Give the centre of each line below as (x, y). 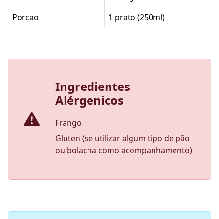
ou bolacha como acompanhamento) (124, 150)
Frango (68, 122)
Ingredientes (93, 86)
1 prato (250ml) (137, 17)
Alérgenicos (89, 100)
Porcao (25, 17)
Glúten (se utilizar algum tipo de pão (122, 138)
